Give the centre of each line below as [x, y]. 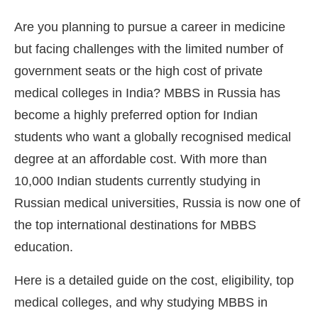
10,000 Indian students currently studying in [137, 181]
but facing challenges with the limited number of [149, 49]
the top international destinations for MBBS [135, 225]
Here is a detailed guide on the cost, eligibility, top [154, 280]
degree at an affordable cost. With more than [141, 159]
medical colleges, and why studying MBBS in [141, 302]
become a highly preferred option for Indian [136, 115]
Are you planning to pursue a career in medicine [150, 27]
